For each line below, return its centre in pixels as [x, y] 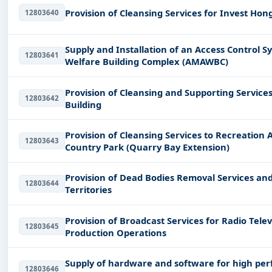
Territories [88, 190]
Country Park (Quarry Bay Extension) [147, 147]
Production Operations [115, 232]
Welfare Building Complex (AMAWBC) [146, 62]
